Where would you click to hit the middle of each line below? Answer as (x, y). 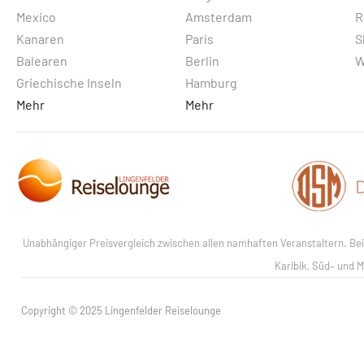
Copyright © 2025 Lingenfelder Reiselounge (121, 311)
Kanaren (40, 39)
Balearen (42, 61)
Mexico (36, 17)
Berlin (203, 61)
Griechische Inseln (69, 83)
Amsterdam (219, 17)
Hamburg (212, 83)
